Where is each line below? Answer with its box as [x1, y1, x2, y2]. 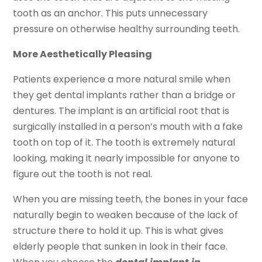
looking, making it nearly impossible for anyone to [13, 151, 240, 166]
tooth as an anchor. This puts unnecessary [13, 6, 208, 20]
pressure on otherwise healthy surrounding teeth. [13, 22, 240, 36]
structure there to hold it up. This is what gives [13, 224, 224, 238]
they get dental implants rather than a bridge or [13, 88, 236, 102]
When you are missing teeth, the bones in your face [13, 192, 249, 206]
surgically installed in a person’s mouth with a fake [13, 120, 243, 134]
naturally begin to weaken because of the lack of [13, 208, 239, 222]
